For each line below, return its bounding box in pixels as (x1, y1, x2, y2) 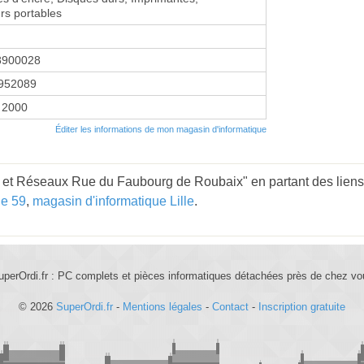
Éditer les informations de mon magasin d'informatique (55, 123, 266, 134)
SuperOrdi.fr (56, 300, 113, 313)
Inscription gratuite (258, 300, 345, 313)
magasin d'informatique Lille (32, 193, 194, 208)
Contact (212, 300, 249, 313)
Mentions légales (123, 300, 202, 313)
